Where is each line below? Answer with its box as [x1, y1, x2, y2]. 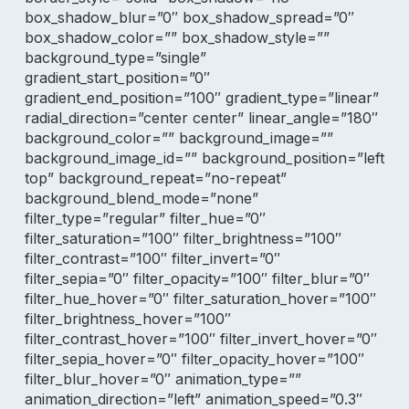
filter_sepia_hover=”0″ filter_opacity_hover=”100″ [24, 350, 364, 368]
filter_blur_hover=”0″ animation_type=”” [24, 370, 301, 388]
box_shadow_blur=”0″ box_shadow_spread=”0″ [24, 8, 354, 26]
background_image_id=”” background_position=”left [24, 149, 384, 167]
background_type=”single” [24, 48, 206, 67]
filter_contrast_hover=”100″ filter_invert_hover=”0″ [24, 330, 377, 348]
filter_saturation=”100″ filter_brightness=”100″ [24, 229, 341, 247]
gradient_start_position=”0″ [24, 68, 210, 87]
